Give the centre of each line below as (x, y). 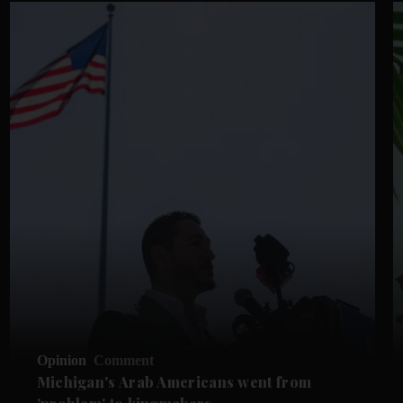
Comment (123, 360)
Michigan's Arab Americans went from (174, 381)
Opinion (61, 360)
